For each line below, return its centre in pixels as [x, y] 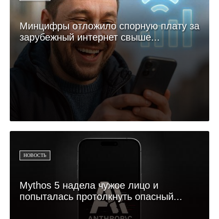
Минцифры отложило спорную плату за [109, 26]
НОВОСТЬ [35, 155]
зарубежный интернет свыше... [90, 37]
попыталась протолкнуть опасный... [101, 197]
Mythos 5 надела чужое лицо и [89, 186]
